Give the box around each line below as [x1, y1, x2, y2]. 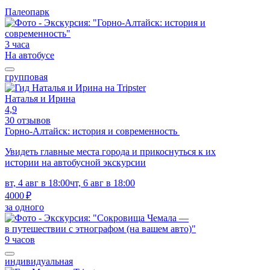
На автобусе [5, 49, 54, 60]
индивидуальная [5, 256, 73, 266]
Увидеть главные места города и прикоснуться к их [5, 146, 216, 157]
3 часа [5, 39, 30, 49]
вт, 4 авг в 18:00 [5, 177, 70, 188]
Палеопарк [5, 6, 49, 17]
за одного [5, 201, 44, 212]
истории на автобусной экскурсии [5, 157, 146, 168]
